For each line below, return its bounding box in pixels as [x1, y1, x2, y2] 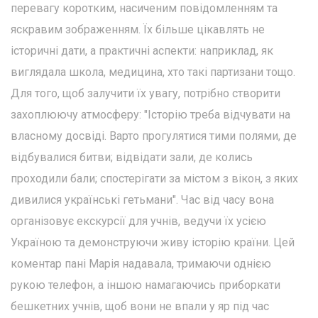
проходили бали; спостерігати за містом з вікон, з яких [11, 171, 298, 185]
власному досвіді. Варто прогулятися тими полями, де [11, 128, 297, 143]
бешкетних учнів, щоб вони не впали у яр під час [11, 299, 269, 313]
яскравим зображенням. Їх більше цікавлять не [11, 22, 265, 36]
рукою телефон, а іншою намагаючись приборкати [11, 278, 280, 292]
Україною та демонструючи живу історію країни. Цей [11, 235, 295, 249]
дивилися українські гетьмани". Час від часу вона [11, 192, 274, 207]
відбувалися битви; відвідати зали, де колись [11, 150, 253, 164]
